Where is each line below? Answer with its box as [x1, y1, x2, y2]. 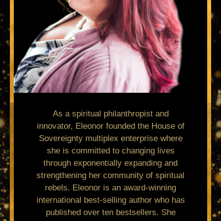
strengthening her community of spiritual [37, 171, 184, 181]
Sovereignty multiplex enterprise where [38, 134, 183, 144]
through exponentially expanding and [43, 158, 178, 168]
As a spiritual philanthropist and [52, 109, 169, 119]
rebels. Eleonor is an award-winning [45, 183, 176, 193]
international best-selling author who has [36, 195, 185, 205]
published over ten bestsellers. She [45, 208, 176, 218]
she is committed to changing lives [46, 146, 175, 156]
